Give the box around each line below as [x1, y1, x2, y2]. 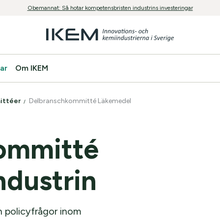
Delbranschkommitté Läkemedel [29, 97, 133, 105]
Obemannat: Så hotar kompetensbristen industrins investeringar [27, 4, 193, 11]
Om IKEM [15, 63, 48, 73]
